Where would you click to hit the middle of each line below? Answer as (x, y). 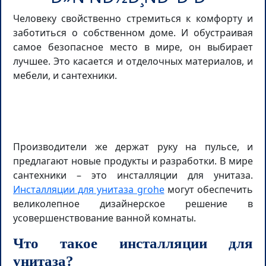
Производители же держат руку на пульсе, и (133, 147)
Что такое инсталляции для (133, 243)
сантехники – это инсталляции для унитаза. (133, 175)
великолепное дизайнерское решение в (133, 204)
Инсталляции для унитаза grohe (89, 189)
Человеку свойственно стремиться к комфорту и (133, 18)
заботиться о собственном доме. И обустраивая (133, 33)
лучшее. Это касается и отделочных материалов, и (133, 61)
